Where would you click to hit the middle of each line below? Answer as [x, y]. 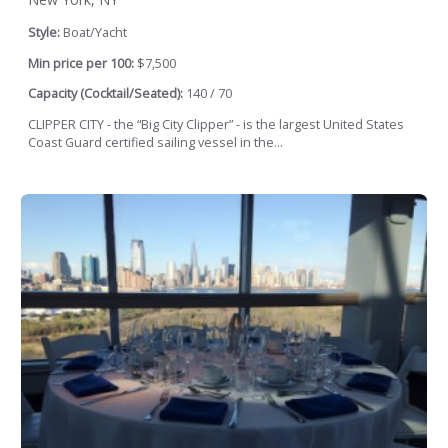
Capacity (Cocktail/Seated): [105, 94]
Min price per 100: [81, 63]
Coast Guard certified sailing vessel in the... [155, 142]
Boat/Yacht [95, 33]
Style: [45, 33]
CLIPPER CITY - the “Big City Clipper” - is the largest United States [216, 124]
